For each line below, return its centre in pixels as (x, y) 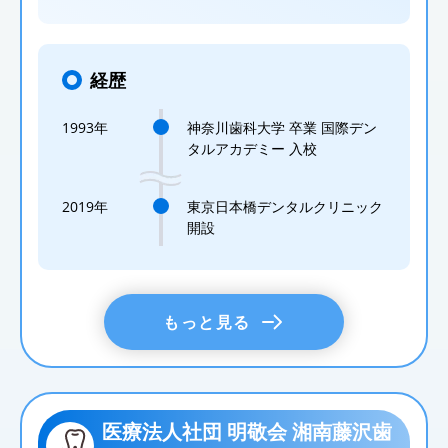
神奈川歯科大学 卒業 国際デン (282, 127)
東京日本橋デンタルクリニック (285, 206)
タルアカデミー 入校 (252, 148)
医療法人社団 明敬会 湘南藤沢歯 (247, 431)
